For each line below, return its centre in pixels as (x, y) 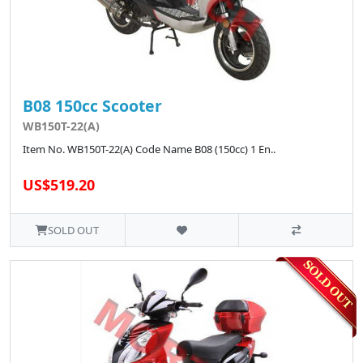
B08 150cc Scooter (92, 105)
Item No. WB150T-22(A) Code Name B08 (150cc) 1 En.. (149, 149)
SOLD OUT (74, 230)
